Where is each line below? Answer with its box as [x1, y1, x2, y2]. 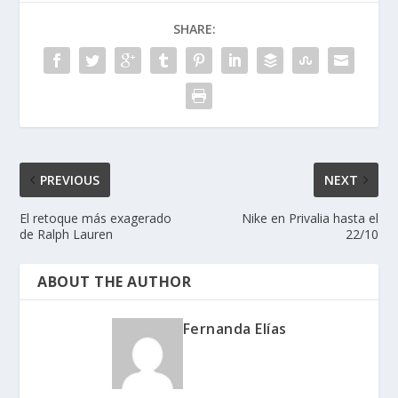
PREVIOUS [40, 171, 100, 189]
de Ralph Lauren [20, 226, 114, 243]
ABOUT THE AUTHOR [37, 272, 192, 292]
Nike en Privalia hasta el [241, 210, 378, 227]
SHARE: [173, 20, 216, 38]
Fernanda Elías [182, 319, 287, 339]
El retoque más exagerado [20, 210, 172, 227]
